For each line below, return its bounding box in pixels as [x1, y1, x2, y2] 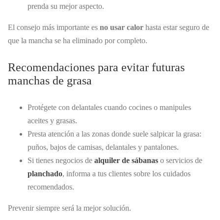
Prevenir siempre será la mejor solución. [8, 203, 131, 212]
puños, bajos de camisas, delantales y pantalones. [27, 142, 179, 151]
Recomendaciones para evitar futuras [8, 61, 185, 74]
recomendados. [27, 182, 74, 191]
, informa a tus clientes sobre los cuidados [62, 169, 191, 178]
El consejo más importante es [8, 23, 100, 31]
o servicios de [158, 156, 202, 165]
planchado [27, 169, 62, 178]
